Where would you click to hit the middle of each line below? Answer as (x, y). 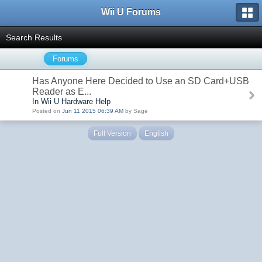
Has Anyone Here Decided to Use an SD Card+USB (141, 81)
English (156, 133)
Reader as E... (62, 92)
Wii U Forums (131, 12)
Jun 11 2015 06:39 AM (93, 111)
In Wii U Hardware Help (71, 101)
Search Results (34, 37)
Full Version (112, 133)
